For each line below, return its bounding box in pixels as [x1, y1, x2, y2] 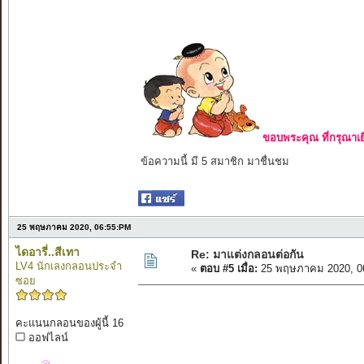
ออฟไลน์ [24, 331, 68, 344]
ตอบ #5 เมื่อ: [199, 262, 258, 275]
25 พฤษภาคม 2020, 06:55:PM [16, 223, 131, 232]
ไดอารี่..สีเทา [15, 245, 80, 259]
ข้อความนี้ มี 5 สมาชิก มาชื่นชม [140, 155, 289, 168]
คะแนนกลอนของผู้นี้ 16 [15, 317, 123, 330]
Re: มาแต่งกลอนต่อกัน [190, 248, 304, 262]
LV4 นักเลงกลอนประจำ [15, 260, 122, 273]
